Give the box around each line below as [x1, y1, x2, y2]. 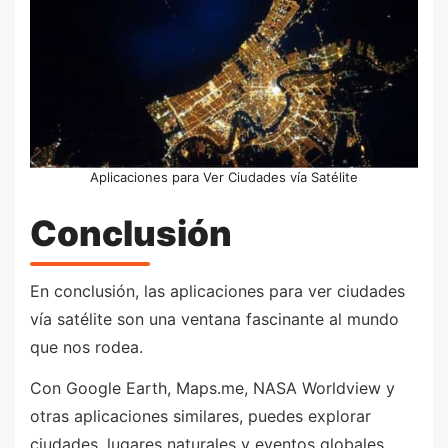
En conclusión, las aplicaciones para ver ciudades [30, 280, 405, 301]
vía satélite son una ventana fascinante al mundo [30, 308, 399, 329]
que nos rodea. [30, 336, 143, 357]
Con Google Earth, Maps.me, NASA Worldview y [30, 378, 395, 399]
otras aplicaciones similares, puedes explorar [30, 406, 371, 427]
